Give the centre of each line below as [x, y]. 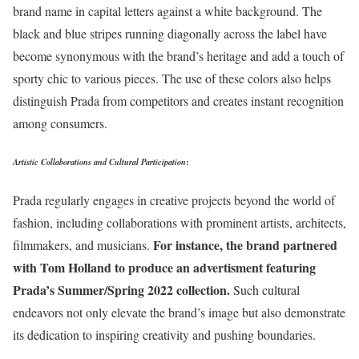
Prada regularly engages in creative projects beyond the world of [174, 200]
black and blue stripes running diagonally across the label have [170, 34]
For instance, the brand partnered [244, 245]
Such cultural [265, 290]
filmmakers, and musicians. [81, 245]
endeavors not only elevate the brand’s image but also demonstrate [179, 313]
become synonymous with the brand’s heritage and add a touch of [178, 56]
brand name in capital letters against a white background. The [167, 11]
